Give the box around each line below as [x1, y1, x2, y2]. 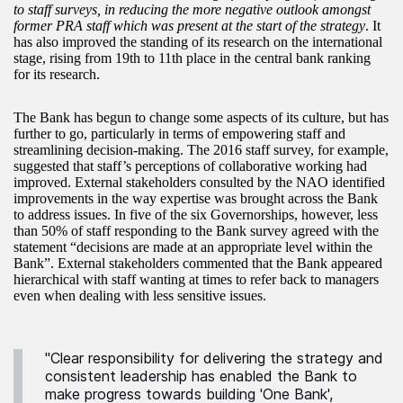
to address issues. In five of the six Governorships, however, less [13, 206, 378, 222]
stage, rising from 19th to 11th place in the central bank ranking [13, 49, 371, 66]
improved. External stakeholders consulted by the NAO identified [13, 174, 385, 190]
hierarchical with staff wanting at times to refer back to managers [13, 271, 379, 287]
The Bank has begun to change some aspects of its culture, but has [13, 109, 389, 125]
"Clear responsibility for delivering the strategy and [45, 348, 383, 367]
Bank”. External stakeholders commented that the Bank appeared [13, 255, 382, 271]
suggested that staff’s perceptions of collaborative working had [13, 157, 367, 174]
